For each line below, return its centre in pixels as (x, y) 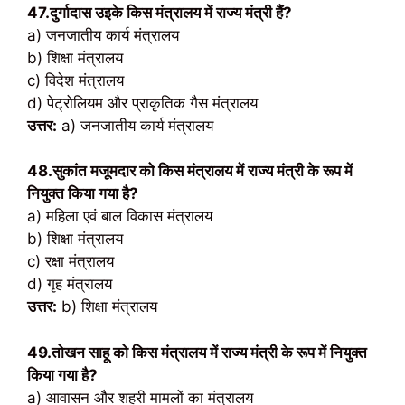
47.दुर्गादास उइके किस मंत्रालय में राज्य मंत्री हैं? (160, 12)
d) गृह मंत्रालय (70, 284)
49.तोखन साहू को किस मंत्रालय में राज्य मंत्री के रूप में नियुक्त (197, 352)
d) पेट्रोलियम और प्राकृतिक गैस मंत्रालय (142, 103)
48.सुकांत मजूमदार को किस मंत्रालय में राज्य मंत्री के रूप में (190, 171)
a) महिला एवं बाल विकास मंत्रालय (120, 216)
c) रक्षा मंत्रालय (71, 261)
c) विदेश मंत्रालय (75, 80)
